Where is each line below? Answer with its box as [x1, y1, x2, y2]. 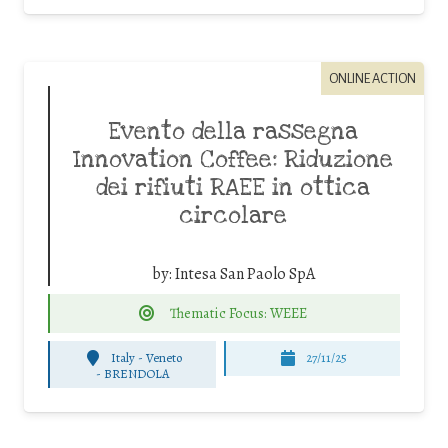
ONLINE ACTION [329, 70, 416, 86]
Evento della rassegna [108, 116, 358, 147]
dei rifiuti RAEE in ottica [96, 172, 370, 203]
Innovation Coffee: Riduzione [73, 144, 393, 175]
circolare [179, 200, 287, 231]
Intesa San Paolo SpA [174, 262, 315, 285]
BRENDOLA [104, 364, 170, 382]
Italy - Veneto [110, 349, 182, 367]
